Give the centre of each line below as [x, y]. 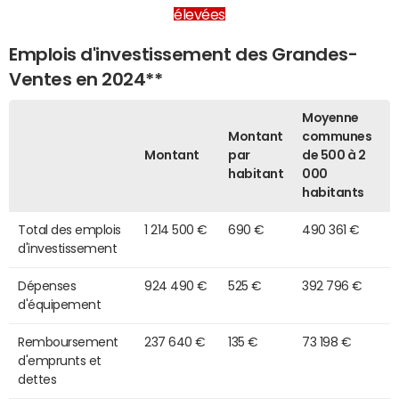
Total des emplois [69, 229]
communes [337, 136]
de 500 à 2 [334, 155]
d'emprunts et [60, 360]
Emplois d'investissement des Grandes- [183, 54]
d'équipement [60, 304]
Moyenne [330, 117]
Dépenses [47, 285]
